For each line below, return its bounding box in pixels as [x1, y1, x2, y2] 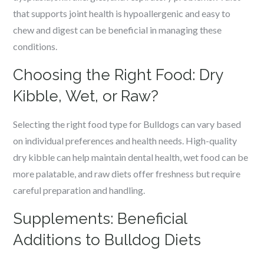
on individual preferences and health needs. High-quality [13, 135, 237, 146]
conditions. [13, 41, 58, 52]
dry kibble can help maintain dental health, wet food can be [13, 151, 249, 163]
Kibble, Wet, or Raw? [13, 87, 159, 105]
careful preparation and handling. [13, 184, 146, 196]
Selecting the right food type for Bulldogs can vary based [13, 118, 242, 130]
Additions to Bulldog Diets [13, 231, 202, 249]
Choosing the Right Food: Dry [13, 66, 223, 84]
